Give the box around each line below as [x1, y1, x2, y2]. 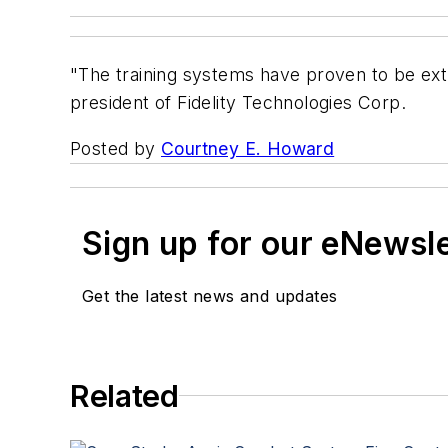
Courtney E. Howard [161, 137, 335, 159]
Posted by [70, 137, 161, 159]
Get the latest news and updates [82, 285, 338, 306]
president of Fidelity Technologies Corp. [70, 92, 406, 114]
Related [70, 377, 179, 414]
